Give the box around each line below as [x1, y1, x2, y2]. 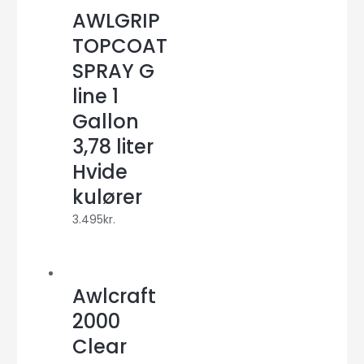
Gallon [72, 108, 140, 136]
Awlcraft [72, 283, 157, 310]
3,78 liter [72, 133, 154, 161]
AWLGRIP [72, 7, 161, 35]
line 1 [72, 83, 119, 110]
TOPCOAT [72, 32, 168, 60]
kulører [72, 184, 143, 211]
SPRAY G [72, 58, 155, 85]
